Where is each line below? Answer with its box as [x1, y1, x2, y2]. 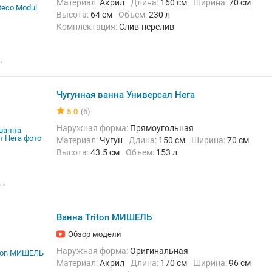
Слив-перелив [119, 22, 174, 32]
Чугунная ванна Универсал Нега [56, 89, 195, 100]
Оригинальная [130, 246, 188, 256]
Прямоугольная [130, 123, 194, 133]
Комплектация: [62, 22, 119, 32]
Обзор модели [68, 229, 121, 239]
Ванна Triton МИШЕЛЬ [56, 212, 152, 223]
